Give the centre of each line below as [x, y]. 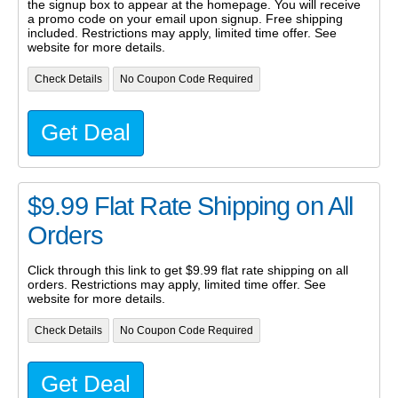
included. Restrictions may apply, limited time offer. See [182, 33]
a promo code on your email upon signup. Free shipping [185, 19]
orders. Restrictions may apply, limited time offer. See [177, 285]
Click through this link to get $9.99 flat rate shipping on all [188, 271]
